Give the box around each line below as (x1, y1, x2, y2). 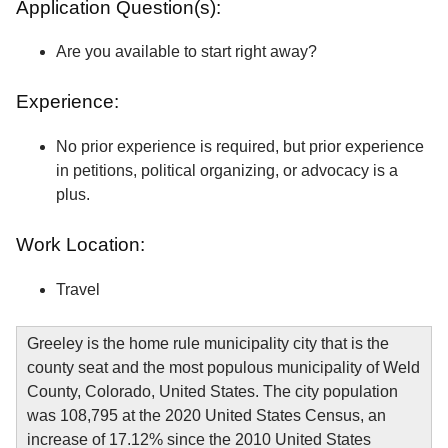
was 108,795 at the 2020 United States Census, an (27, 406, 386, 424)
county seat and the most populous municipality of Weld (27, 358, 420, 376)
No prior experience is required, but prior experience (56, 138, 424, 156)
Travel (56, 280, 100, 298)
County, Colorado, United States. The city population (27, 382, 398, 400)
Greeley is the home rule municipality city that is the (27, 334, 389, 352)
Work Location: (16, 234, 150, 256)
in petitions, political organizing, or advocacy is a (56, 162, 398, 180)
